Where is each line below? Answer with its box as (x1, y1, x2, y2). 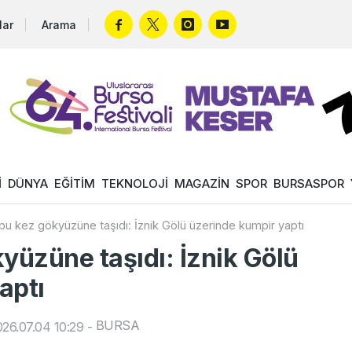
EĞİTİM (54, 176, 95, 191)
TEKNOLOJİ (101, 176, 168, 191)
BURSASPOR (273, 176, 344, 191)
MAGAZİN (174, 176, 229, 191)
